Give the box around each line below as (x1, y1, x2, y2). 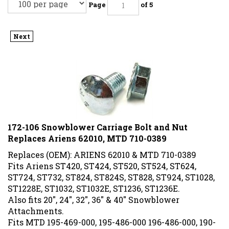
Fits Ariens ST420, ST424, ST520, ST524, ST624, (8, 156, 196, 168)
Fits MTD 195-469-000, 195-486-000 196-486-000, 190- (8, 213, 216, 224)
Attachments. (8, 201, 64, 213)
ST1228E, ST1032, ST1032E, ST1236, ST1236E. (8, 179, 180, 190)
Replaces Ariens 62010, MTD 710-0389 (8, 129, 167, 140)
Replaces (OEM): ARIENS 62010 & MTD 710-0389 (8, 145, 196, 156)
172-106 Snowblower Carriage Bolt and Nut (8, 118, 188, 129)
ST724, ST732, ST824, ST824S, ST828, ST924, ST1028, (8, 168, 215, 179)
